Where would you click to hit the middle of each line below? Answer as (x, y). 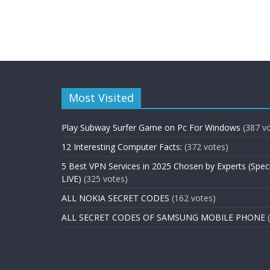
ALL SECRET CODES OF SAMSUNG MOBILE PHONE (163, 218)
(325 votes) (106, 179)
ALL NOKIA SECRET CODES (115, 198)
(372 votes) (206, 147)
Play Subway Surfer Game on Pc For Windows (151, 128)
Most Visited (101, 98)
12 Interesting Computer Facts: (122, 147)
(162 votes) (194, 198)
